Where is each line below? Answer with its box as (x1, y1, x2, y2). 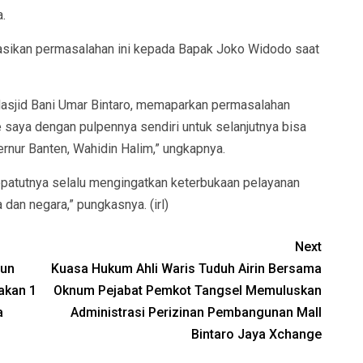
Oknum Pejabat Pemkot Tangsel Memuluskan (53, 283, 322, 299)
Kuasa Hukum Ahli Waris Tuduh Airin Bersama (51, 261, 322, 277)
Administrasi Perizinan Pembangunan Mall (70, 305, 322, 321)
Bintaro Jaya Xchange (191, 327, 322, 343)
